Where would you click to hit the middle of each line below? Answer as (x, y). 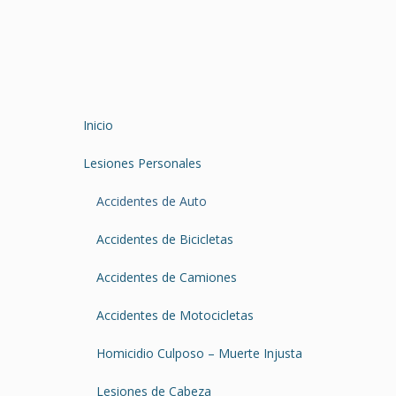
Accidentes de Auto (152, 202)
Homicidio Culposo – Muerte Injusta (199, 354)
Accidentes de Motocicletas (175, 316)
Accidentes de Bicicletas (165, 240)
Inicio (98, 126)
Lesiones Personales (142, 164)
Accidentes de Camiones (167, 278)
